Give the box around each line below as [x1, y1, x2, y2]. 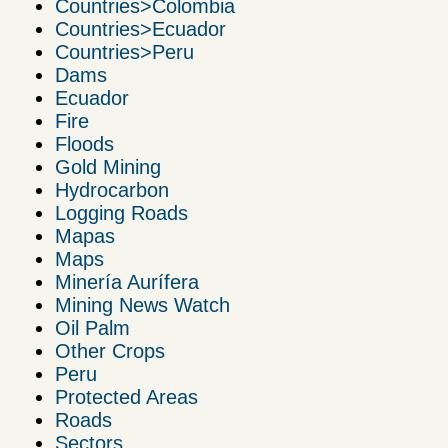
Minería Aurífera [55, 271, 199, 294]
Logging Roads [55, 202, 188, 225]
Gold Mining [55, 156, 161, 179]
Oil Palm [55, 317, 130, 340]
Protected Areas [55, 386, 198, 409]
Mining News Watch [55, 294, 230, 317]
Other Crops [55, 340, 165, 363]
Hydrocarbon [55, 179, 169, 202]
